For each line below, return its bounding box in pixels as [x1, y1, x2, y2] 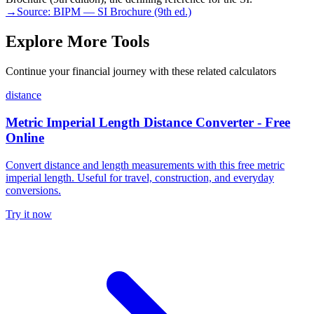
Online [6, 130, 44, 145]
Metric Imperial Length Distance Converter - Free [6, 114, 290, 130]
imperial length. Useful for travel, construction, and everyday [6, 171, 274, 184]
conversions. [6, 184, 61, 196]
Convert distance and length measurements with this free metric [6, 158, 285, 171]
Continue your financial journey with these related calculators [6, 65, 276, 78]
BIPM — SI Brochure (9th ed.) [53, 6, 191, 18]
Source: [17, 6, 53, 18]
